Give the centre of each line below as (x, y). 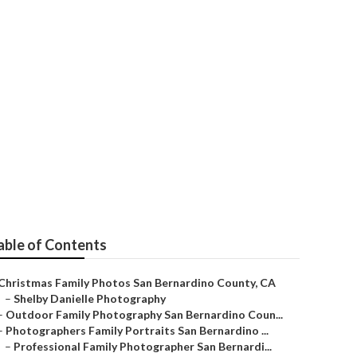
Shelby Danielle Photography (90, 298)
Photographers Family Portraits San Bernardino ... (137, 330)
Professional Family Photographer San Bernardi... (143, 346)
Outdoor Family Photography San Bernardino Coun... (144, 314)
